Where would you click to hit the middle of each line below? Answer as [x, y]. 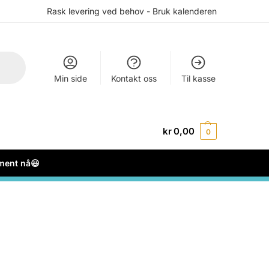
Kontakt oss [134, 78]
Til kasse [198, 78]
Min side [70, 78]
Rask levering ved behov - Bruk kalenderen [132, 11]
